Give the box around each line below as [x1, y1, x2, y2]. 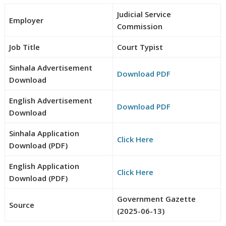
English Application [9, 160, 80, 171]
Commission [117, 21, 163, 31]
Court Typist [117, 41, 163, 52]
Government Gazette [117, 193, 196, 204]
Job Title [9, 41, 40, 52]
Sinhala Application [9, 128, 80, 138]
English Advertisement [9, 95, 93, 105]
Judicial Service [117, 9, 172, 19]
